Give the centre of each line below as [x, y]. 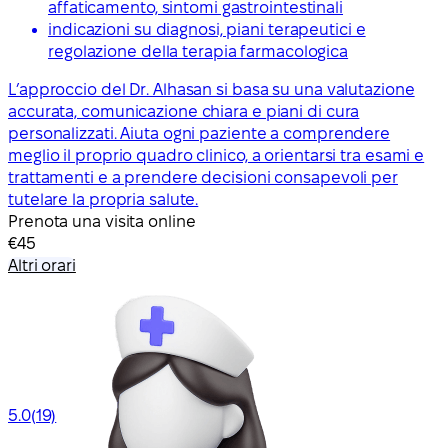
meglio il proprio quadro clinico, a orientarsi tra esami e [216, 156]
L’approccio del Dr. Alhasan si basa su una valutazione [211, 90]
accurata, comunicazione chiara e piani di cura [184, 112]
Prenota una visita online [102, 222]
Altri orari [42, 266]
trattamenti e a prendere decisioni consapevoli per [203, 178]
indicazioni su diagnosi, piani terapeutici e [207, 30]
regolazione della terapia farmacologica [198, 52]
